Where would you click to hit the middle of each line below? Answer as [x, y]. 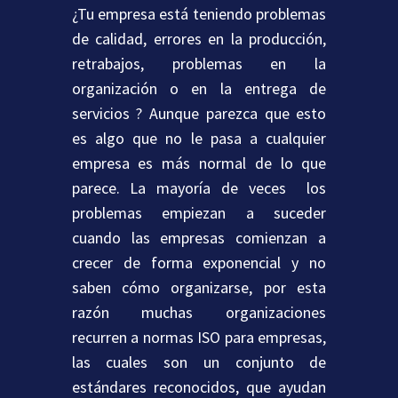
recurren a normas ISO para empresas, [199, 338]
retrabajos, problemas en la [199, 64]
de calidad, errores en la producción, [199, 39]
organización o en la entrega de [199, 89]
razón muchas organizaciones [199, 313]
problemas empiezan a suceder [199, 213]
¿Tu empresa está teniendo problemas [199, 14]
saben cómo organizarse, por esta [199, 288]
